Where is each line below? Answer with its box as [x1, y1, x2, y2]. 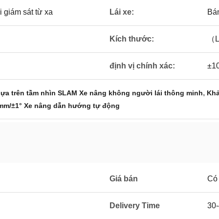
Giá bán [109, 175, 138, 183]
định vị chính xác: [109, 62, 175, 70]
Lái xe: [109, 8, 134, 16]
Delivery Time [109, 201, 160, 210]
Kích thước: [109, 35, 154, 43]
